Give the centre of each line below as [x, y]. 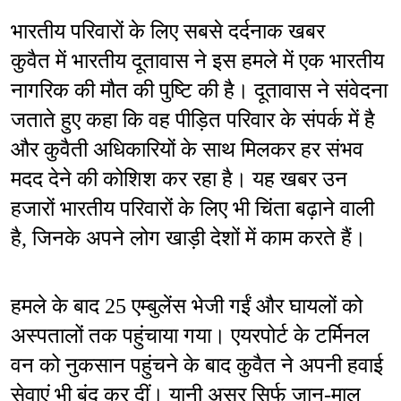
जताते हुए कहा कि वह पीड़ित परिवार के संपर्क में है [193, 120]
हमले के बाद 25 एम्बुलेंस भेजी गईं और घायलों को [187, 307]
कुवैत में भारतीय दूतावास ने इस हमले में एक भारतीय [197, 61]
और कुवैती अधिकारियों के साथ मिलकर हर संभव [187, 150]
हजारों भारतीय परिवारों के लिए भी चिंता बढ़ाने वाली [192, 209]
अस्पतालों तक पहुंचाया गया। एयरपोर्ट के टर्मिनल [190, 336]
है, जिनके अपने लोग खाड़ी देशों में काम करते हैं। [188, 239]
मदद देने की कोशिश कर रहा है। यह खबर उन [179, 179]
